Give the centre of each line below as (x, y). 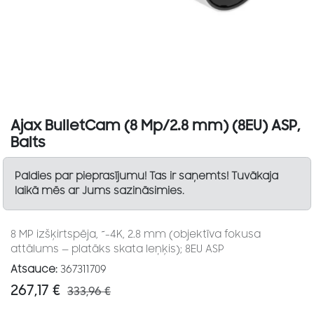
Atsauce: (34, 270)
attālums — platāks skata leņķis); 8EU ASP (117, 250)
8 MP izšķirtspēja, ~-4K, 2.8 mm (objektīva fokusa (136, 235)
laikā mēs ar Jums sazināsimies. (101, 191)
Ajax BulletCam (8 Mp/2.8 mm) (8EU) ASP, (155, 126)
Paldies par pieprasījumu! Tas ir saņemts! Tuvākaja (147, 177)
